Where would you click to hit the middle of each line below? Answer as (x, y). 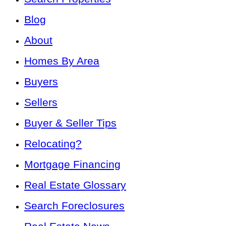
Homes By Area (62, 61)
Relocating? (53, 143)
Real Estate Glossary (75, 185)
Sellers (41, 102)
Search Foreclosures (74, 205)
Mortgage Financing (72, 164)
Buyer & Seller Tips (70, 123)
